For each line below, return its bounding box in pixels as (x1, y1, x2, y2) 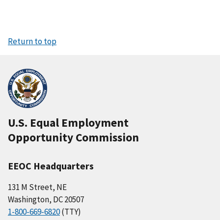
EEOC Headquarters (8, 159, 94, 172)
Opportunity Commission (8, 130, 139, 144)
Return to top (8, 35, 56, 47)
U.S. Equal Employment (8, 115, 129, 130)
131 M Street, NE (8, 181, 67, 192)
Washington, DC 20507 (8, 193, 84, 205)
